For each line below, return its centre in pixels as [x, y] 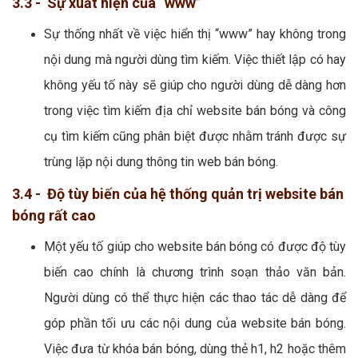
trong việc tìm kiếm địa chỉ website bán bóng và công [195, 111]
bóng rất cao [54, 216]
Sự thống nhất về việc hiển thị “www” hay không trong [195, 34]
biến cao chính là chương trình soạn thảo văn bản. [195, 272]
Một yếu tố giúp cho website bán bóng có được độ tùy [195, 247]
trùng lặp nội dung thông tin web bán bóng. [161, 162]
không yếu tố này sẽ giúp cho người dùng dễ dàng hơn [195, 86]
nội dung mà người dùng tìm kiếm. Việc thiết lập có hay [195, 60]
